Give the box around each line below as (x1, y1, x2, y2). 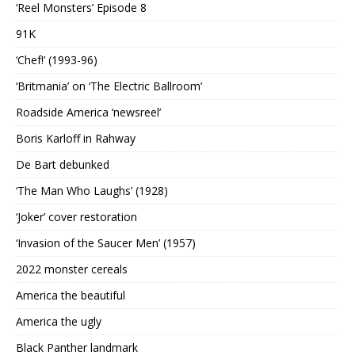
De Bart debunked (16, 157, 109, 173)
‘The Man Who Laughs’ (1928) (16, 183, 168, 199)
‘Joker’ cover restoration (16, 209, 137, 225)
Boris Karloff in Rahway (16, 131, 136, 147)
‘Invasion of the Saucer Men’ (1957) (16, 235, 196, 251)
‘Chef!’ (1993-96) (16, 52, 97, 68)
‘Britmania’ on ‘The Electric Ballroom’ (16, 78, 202, 94)
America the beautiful (16, 288, 125, 303)
